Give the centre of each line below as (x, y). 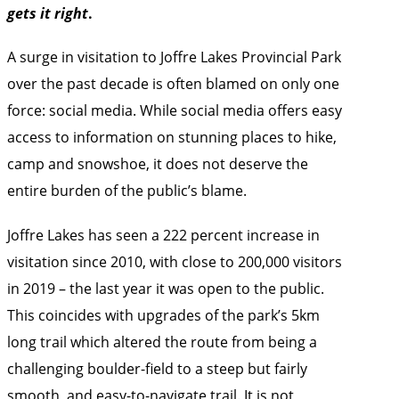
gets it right (48, 14)
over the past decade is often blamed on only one (173, 84)
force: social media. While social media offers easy (175, 110)
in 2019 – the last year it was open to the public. (166, 288)
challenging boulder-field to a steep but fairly (157, 368)
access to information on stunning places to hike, (172, 137)
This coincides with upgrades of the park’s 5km (163, 314)
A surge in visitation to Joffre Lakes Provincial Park (174, 57)
